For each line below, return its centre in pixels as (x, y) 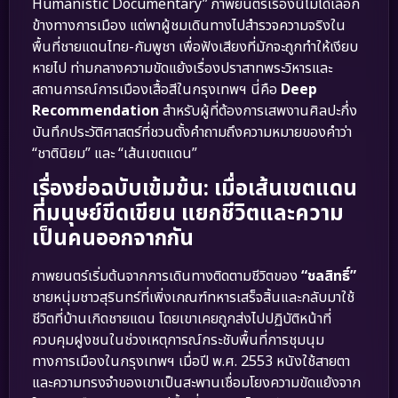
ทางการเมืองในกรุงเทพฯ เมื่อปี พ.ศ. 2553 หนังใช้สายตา (191, 362)
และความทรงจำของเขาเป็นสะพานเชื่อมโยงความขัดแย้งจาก (196, 383)
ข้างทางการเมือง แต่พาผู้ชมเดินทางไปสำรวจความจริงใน (189, 25)
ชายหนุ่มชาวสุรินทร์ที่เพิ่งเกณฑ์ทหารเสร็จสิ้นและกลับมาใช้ (193, 298)
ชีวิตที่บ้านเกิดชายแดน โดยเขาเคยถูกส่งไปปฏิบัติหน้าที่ (182, 319)
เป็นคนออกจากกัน (113, 239)
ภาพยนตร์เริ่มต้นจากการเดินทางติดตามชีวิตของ (167, 277)
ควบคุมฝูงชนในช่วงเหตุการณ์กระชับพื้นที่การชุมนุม (178, 341)
